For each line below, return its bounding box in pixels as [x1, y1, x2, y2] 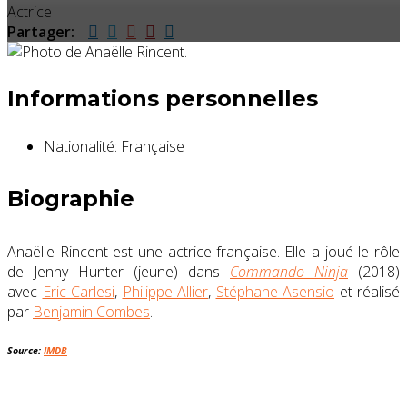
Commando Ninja [230, 262, 348, 283]
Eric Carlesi [42, 282, 114, 303]
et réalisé [334, 282, 400, 303]
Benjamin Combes [33, 302, 150, 323]
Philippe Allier [122, 282, 208, 303]
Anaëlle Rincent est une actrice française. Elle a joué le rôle [7, 242, 400, 263]
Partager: [7, 22, 74, 43]
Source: [7, 344, 44, 358]
